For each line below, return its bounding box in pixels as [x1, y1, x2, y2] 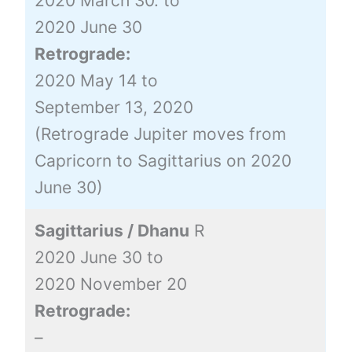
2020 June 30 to [34, 247, 163, 267]
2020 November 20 [34, 273, 187, 294]
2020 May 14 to [34, 70, 158, 90]
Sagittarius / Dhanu [34, 220, 189, 240]
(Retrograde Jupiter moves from [34, 123, 286, 144]
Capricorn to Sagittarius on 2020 [34, 150, 291, 170]
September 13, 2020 [34, 97, 193, 117]
